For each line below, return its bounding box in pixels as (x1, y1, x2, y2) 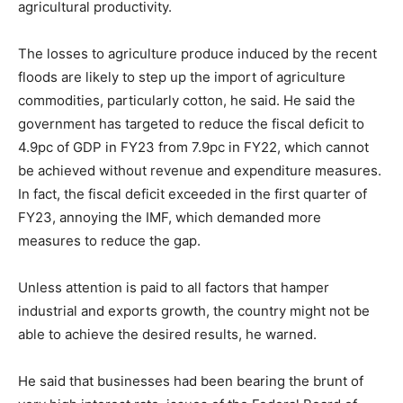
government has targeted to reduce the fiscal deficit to (18, 115, 364, 132)
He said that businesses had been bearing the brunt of (18, 372, 363, 390)
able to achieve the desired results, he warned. (18, 326, 317, 343)
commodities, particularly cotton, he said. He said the (18, 92, 355, 109)
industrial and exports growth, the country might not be (18, 302, 370, 319)
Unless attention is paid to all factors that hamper (18, 279, 329, 296)
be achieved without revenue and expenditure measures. (18, 162, 381, 179)
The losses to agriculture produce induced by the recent (18, 45, 377, 62)
